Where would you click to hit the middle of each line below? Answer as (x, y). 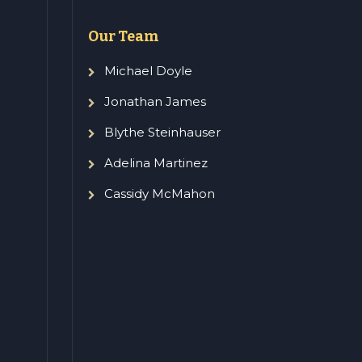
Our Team (123, 37)
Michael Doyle (148, 71)
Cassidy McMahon (159, 194)
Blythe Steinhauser (162, 133)
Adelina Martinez (156, 163)
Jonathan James (155, 102)
